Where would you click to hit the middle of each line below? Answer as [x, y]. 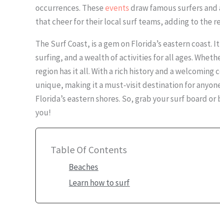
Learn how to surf [99, 183]
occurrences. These [70, 8]
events [117, 8]
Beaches [84, 167]
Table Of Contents [89, 150]
